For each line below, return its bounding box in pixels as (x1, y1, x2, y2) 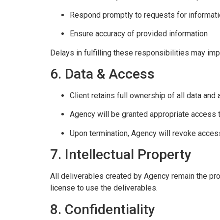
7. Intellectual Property (50, 146, 192, 163)
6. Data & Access (50, 66, 155, 82)
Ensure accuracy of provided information (70, 29, 208, 39)
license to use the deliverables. (50, 183, 158, 193)
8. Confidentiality (50, 201, 155, 218)
